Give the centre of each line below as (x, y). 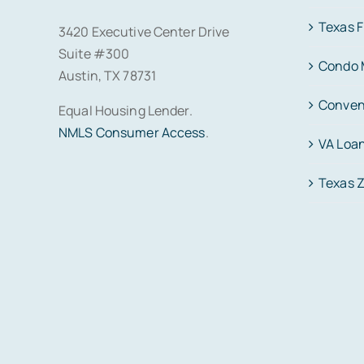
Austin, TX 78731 (108, 75)
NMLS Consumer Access (132, 132)
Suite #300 (94, 53)
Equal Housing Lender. (126, 110)
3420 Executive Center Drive (144, 31)
